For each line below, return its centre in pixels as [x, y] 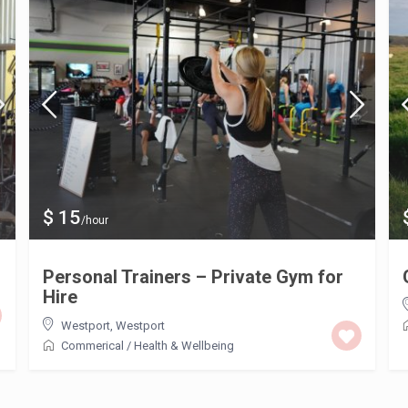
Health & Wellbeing [184, 346]
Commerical [92, 346]
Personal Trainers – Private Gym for [193, 277]
